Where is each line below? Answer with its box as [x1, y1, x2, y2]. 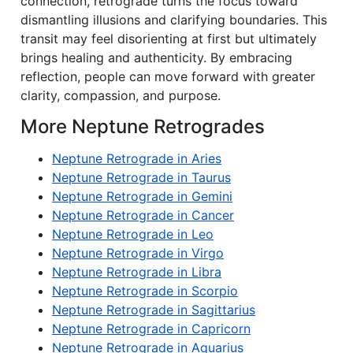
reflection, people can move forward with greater [20, 69, 315, 84]
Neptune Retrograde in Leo [52, 226, 214, 242]
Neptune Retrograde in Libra [52, 264, 221, 280]
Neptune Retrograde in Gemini [52, 188, 232, 204]
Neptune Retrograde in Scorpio [52, 283, 238, 299]
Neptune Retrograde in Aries [52, 150, 221, 166]
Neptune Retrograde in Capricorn [52, 321, 251, 336]
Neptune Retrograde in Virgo [52, 245, 224, 261]
